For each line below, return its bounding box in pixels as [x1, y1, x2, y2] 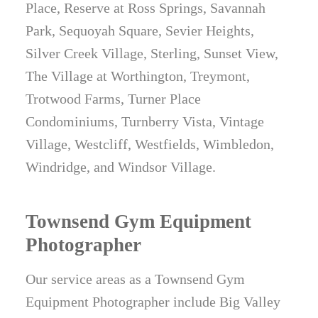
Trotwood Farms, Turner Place [26, 91, 202, 107]
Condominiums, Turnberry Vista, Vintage [26, 114, 265, 130]
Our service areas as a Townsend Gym [26, 271, 246, 287]
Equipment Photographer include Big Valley [26, 294, 281, 310]
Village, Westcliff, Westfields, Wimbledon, [26, 136, 275, 153]
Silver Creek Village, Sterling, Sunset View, [26, 45, 279, 62]
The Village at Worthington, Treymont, [26, 68, 251, 84]
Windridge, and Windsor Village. [26, 159, 216, 175]
